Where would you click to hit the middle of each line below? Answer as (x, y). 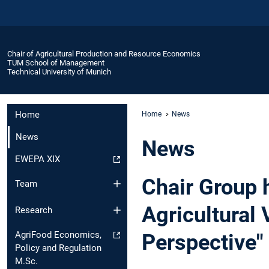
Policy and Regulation (58, 248)
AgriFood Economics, (58, 235)
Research (34, 210)
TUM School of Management (56, 62)
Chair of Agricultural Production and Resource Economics (104, 53)
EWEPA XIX (38, 159)
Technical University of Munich (59, 71)
